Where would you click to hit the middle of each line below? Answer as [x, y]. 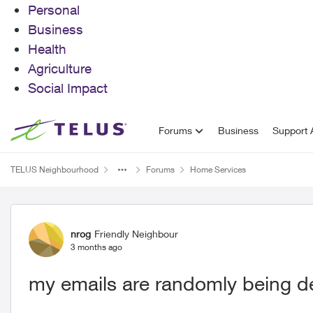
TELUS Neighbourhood [54, 169]
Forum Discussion [99, 217]
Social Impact [68, 88]
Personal [54, 10]
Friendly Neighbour [136, 233]
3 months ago [96, 247]
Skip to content [58, 130]
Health [47, 49]
